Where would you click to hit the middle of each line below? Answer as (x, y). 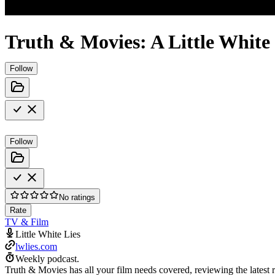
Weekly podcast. (47, 258)
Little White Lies (48, 234)
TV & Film (27, 222)
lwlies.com (36, 246)
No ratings (77, 197)
